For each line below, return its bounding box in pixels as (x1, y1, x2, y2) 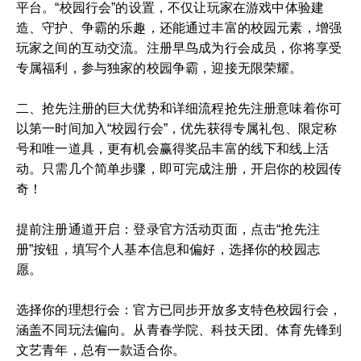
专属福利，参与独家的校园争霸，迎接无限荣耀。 (16, 61, 303, 75)
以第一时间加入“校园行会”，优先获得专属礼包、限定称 (16, 122, 338, 135)
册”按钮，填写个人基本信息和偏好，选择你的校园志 (16, 243, 320, 256)
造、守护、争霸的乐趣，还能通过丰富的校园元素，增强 (16, 21, 342, 35)
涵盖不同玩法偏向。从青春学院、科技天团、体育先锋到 (16, 323, 342, 337)
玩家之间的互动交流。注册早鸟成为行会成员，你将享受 (16, 41, 342, 55)
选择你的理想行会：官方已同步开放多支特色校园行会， (16, 303, 342, 317)
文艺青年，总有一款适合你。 (16, 343, 186, 357)
